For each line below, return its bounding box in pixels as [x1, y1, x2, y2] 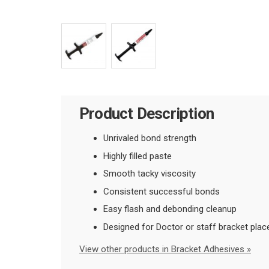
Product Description [79, 104, 214, 123]
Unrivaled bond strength [103, 133, 196, 144]
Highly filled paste [103, 150, 172, 162]
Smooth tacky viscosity [103, 168, 196, 180]
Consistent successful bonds [103, 186, 220, 197]
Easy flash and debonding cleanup [103, 204, 237, 215]
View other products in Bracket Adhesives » [79, 243, 251, 255]
